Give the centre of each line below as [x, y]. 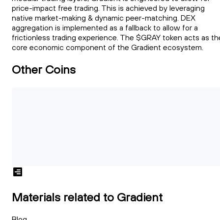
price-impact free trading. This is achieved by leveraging [108, 8]
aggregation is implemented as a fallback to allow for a [105, 28]
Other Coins [44, 69]
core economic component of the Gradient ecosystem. [108, 47]
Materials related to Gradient [87, 197]
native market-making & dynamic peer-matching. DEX [104, 18]
